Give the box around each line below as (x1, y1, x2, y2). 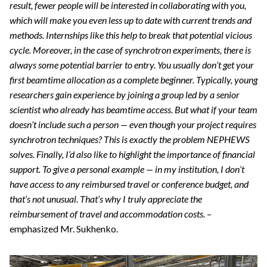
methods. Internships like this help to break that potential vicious (10, 29, 252, 41)
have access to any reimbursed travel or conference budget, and (10, 178, 249, 190)
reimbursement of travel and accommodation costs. (10, 208, 205, 220)
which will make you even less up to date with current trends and (10, 14, 252, 26)
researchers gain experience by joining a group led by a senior (10, 89, 240, 101)
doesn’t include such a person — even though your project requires (10, 119, 256, 131)
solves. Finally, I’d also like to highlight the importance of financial (10, 148, 255, 160)
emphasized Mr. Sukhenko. (10, 223, 118, 235)
